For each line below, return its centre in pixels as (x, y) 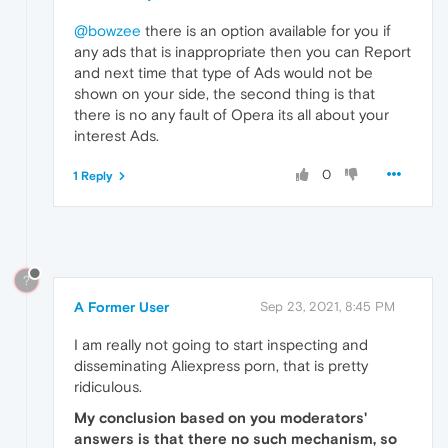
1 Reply (93, 176)
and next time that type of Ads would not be (223, 73)
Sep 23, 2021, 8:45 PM (327, 306)
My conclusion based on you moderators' (220, 417)
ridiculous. (108, 386)
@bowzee (107, 31)
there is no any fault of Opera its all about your (231, 115)
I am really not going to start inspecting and (221, 344)
